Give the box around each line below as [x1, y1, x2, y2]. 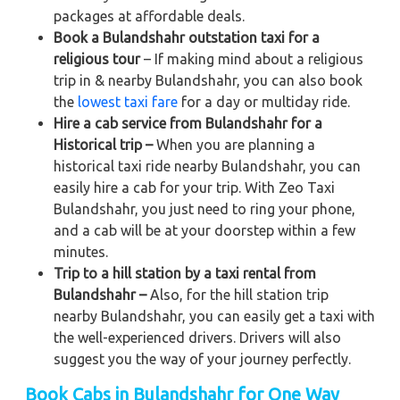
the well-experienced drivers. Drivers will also [54, 329, 341, 346]
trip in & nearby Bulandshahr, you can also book [54, 71, 362, 88]
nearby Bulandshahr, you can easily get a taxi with [54, 307, 375, 324]
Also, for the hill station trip [146, 286, 329, 303]
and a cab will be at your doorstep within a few [54, 221, 355, 238]
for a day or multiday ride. [178, 93, 350, 110]
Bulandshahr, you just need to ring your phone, [54, 200, 355, 217]
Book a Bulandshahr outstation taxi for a [54, 29, 320, 46]
